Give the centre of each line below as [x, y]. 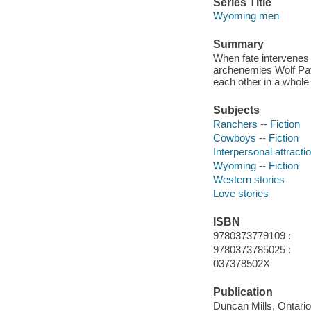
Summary [238, 44]
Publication [243, 292]
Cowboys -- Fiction [255, 137]
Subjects [236, 110]
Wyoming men [246, 16]
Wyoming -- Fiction [255, 165]
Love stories [241, 193]
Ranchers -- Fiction [256, 124]
